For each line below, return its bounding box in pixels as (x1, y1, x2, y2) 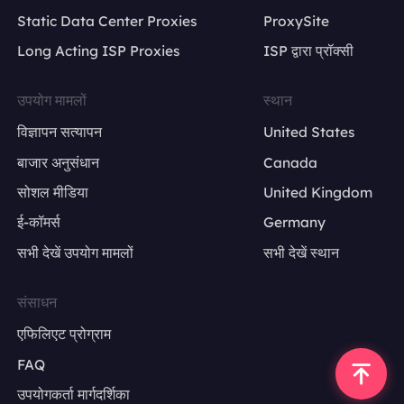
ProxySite (263, 11, 330, 30)
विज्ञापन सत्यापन (17, 123, 103, 142)
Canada (263, 152, 318, 171)
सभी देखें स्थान (263, 243, 340, 262)
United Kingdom (263, 183, 373, 202)
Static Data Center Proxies (17, 11, 197, 30)
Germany (263, 213, 326, 232)
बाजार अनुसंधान (17, 152, 100, 171)
